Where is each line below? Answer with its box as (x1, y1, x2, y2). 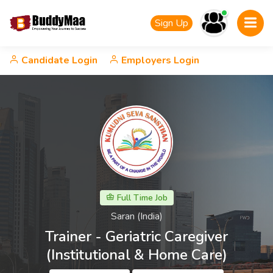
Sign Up (155, 16, 188, 30)
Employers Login (119, 54, 199, 67)
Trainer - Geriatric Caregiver (45, 227, 228, 246)
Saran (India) (110, 210, 163, 223)
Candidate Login (19, 54, 97, 67)
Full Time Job (114, 192, 168, 204)
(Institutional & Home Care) (46, 245, 227, 264)
